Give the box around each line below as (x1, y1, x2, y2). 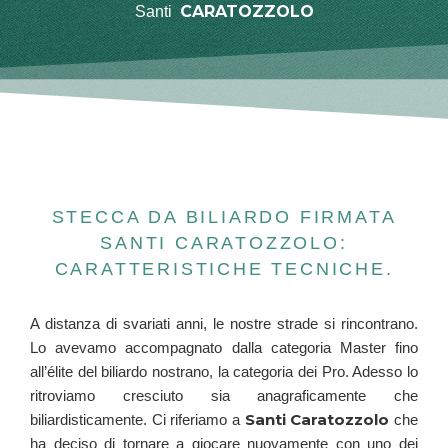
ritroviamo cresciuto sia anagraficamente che (30, 387, 418, 405)
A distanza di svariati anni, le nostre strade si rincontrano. (30, 315, 418, 333)
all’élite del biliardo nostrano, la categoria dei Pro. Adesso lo (30, 363, 418, 381)
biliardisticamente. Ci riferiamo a (30, 411, 245, 429)
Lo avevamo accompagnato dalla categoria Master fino (30, 339, 418, 357)
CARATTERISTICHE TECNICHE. (54, 259, 394, 280)
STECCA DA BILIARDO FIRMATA (51, 207, 397, 228)
